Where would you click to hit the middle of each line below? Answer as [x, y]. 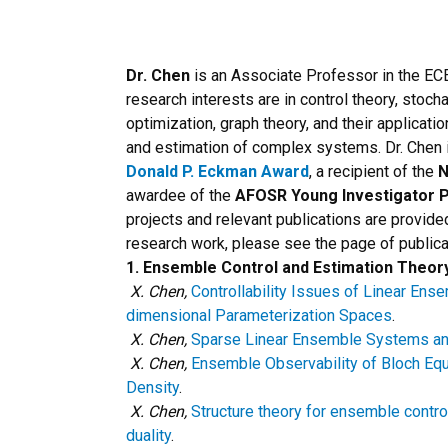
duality [148, 435]
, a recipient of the [373, 171]
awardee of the [180, 195]
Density [152, 387]
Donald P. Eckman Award [217, 171]
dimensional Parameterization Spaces [259, 315]
